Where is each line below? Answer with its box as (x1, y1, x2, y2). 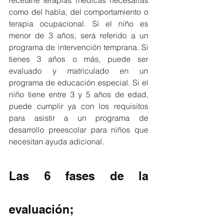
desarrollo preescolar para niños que (9, 124, 148, 135)
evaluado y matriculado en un (9, 65, 148, 76)
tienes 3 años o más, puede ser (9, 54, 148, 64)
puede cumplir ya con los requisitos (9, 101, 148, 111)
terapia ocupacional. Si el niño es (9, 18, 148, 28)
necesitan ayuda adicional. (9, 136, 104, 146)
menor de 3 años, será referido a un (9, 30, 148, 40)
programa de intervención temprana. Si (9, 42, 148, 52)
